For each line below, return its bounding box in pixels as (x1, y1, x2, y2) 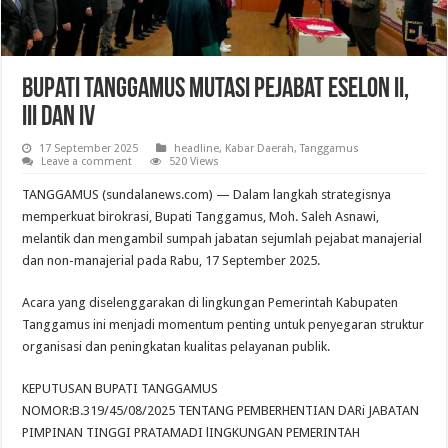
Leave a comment (41, 155, 133, 169)
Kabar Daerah (225, 142, 295, 156)
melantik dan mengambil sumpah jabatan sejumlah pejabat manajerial (22, 231, 423, 247)
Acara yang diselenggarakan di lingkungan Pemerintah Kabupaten (22, 295, 399, 311)
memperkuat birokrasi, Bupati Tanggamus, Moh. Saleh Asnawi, (22, 209, 380, 225)
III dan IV (22, 104, 96, 133)
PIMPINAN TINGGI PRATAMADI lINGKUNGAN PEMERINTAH (22, 425, 361, 441)
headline (174, 142, 220, 156)
